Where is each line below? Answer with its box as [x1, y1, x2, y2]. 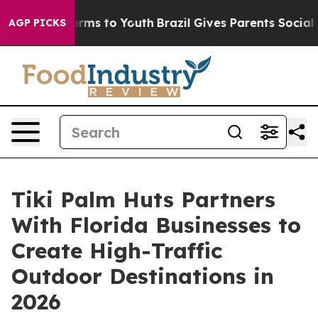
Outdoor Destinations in [11, 263, 274, 290]
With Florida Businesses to [11, 212, 301, 238]
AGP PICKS [9, 16, 66, 29]
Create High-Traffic [11, 237, 222, 264]
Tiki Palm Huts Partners [11, 186, 275, 213]
